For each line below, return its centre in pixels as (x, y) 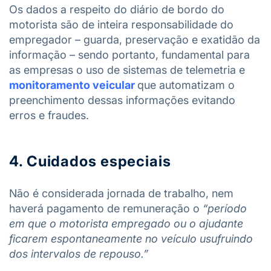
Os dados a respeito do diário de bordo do (117, 9)
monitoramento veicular (73, 85)
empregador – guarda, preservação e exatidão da (135, 40)
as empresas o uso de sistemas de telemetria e (127, 70)
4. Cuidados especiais (90, 161)
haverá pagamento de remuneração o (106, 208)
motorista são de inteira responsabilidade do (121, 24)
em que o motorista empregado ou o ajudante (126, 224)
